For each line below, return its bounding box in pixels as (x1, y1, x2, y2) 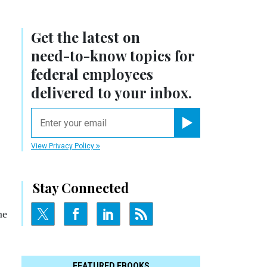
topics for (126, 46, 194, 66)
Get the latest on (31, 27, 140, 47)
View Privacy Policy (31, 142, 96, 151)
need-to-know (31, 46, 126, 66)
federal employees (31, 64, 153, 84)
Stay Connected (33, 179, 129, 197)
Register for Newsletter (187, 129, 249, 136)
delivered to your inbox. (31, 83, 192, 103)
